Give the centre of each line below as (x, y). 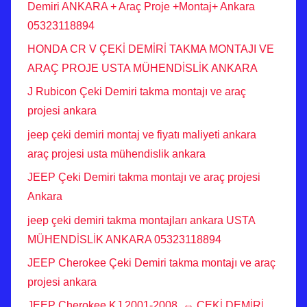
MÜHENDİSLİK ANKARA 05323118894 (124, 239)
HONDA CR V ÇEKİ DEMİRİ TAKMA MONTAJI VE (151, 49)
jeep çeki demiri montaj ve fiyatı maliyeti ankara (142, 134)
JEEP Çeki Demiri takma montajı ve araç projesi (144, 177)
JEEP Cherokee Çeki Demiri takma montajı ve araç (151, 262)
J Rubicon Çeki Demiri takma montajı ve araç (137, 92)
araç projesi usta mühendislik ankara (116, 153)
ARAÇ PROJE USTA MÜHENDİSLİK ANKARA (143, 69)
